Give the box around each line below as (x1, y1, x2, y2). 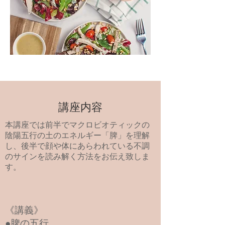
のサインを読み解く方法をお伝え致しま (5, 152, 150, 161)
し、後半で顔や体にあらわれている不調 (5, 142, 150, 150)
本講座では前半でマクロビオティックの (5, 121, 150, 129)
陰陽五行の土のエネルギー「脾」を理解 (5, 131, 150, 140)
